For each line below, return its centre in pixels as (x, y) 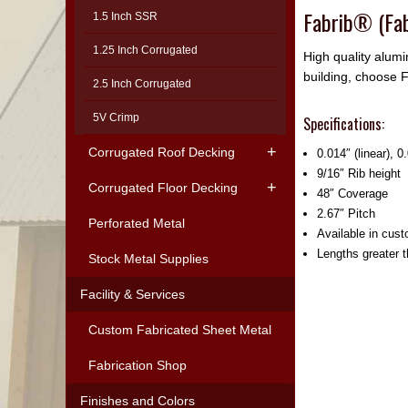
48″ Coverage (353, 194)
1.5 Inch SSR (125, 16)
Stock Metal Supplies (148, 259)
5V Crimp (116, 117)
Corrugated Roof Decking (162, 152)
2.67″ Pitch (347, 214)
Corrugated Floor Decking (163, 188)
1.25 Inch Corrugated (145, 50)
